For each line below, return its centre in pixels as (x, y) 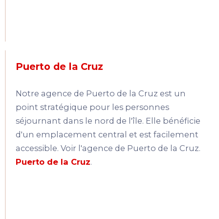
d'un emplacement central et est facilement (107, 135)
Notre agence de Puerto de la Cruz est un (101, 94)
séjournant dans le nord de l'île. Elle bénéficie (108, 121)
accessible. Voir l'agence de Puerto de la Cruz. (108, 148)
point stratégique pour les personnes (92, 107)
